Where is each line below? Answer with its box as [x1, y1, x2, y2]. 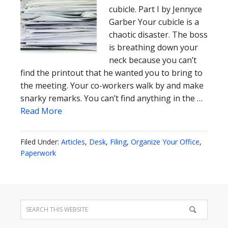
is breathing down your [109, 42, 198, 53]
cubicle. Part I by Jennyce [109, 4, 202, 15]
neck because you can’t [109, 54, 196, 66]
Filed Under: [20, 137, 61, 147]
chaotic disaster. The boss [109, 29, 208, 40]
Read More [20, 105, 62, 117]
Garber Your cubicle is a [109, 16, 199, 27]
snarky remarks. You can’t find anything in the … [20, 93, 203, 104]
